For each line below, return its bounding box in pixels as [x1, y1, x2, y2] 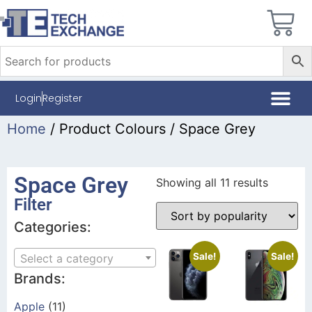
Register [42, 91, 83, 105]
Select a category [20, 251, 114, 265]
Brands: [14, 270, 65, 287]
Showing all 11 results [156, 175, 268, 189]
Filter [14, 195, 52, 214]
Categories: [14, 219, 91, 235]
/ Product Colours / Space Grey [46, 120, 256, 137]
